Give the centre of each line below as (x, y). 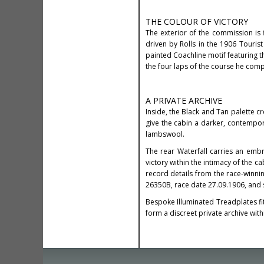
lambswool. (165, 134)
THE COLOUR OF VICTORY (197, 22)
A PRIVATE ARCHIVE (184, 100)
